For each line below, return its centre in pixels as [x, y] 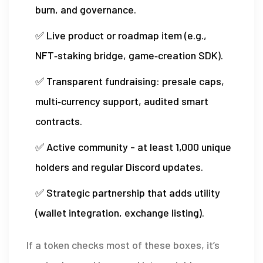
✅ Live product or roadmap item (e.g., [121, 35]
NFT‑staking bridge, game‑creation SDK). [129, 55]
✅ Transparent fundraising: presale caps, [130, 81]
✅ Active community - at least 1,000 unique [133, 146]
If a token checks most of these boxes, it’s [123, 245]
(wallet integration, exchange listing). [120, 212]
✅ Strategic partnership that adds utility [128, 192]
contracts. [59, 121]
